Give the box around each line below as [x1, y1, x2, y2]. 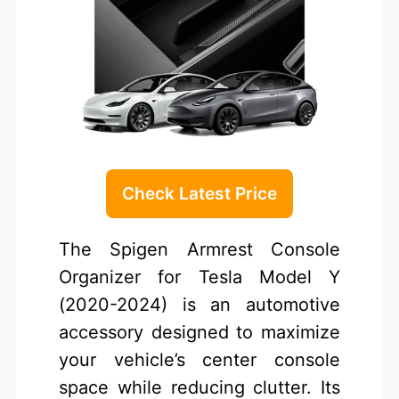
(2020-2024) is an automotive [59, 294, 340, 316]
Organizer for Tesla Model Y [59, 266, 340, 289]
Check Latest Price [122, 183, 277, 205]
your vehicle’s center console [59, 349, 340, 371]
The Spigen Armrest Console [59, 239, 340, 261]
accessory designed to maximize [59, 322, 340, 344]
